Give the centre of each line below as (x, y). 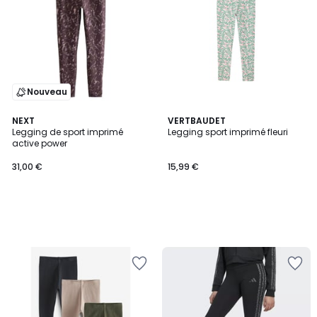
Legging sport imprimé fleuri (228, 132)
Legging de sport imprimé (68, 132)
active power (40, 143)
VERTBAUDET (197, 121)
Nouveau (47, 92)
